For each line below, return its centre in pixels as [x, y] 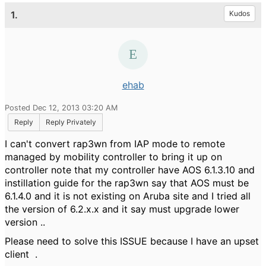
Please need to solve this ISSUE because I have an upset [132, 241]
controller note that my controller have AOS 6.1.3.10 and [130, 170]
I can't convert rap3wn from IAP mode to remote [115, 144]
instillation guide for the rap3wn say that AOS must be [127, 183]
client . [21, 254]
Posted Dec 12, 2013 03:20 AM [61, 108]
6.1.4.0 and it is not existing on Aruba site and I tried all [128, 196]
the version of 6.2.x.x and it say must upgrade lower [122, 209]
